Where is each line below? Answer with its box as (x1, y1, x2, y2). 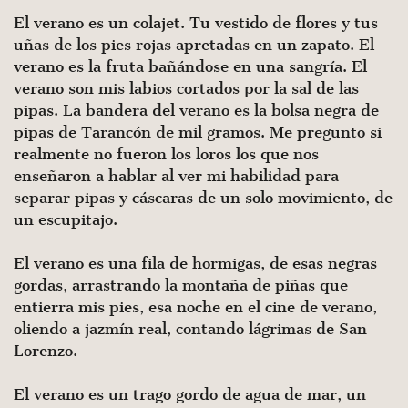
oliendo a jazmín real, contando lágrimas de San (14, 319, 367, 339)
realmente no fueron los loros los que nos (14, 144, 319, 164)
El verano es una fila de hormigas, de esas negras (14, 253, 377, 273)
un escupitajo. (14, 209, 117, 229)
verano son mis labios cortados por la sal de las (14, 78, 359, 98)
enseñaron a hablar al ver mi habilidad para (14, 166, 339, 186)
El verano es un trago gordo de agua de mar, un (14, 384, 366, 404)
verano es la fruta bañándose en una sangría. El (14, 56, 367, 76)
